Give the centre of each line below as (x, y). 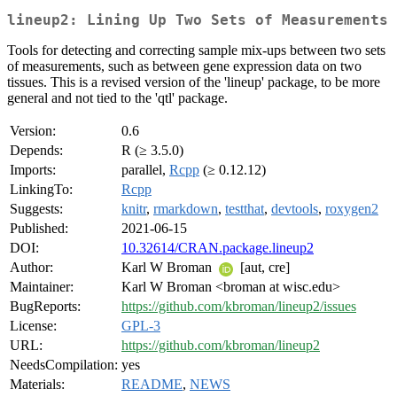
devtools (295, 209)
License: (33, 326)
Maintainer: (42, 287)
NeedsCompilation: (64, 365)
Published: (39, 229)
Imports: (33, 170)
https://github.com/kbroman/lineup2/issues (239, 307)
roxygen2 (352, 209)
